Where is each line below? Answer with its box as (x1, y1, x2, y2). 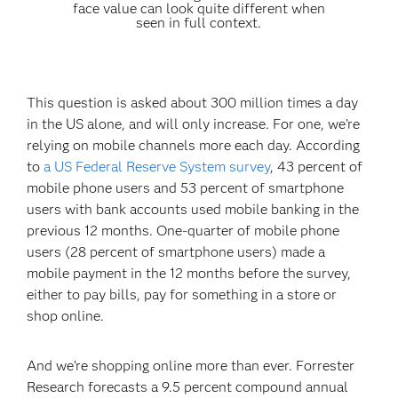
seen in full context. (136, 14, 262, 31)
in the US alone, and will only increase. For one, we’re (27, 115, 361, 132)
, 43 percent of (270, 158, 363, 175)
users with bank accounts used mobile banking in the (27, 201, 360, 218)
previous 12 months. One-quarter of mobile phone (27, 222, 340, 239)
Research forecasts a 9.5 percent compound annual (27, 378, 349, 395)
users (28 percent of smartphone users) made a (27, 243, 326, 260)
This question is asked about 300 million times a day (27, 94, 359, 111)
